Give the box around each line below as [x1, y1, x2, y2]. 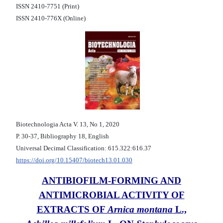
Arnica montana [107, 204, 173, 215]
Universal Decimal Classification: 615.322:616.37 [16, 144, 151, 152]
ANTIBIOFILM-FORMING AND [42, 175, 181, 186]
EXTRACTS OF [36, 204, 108, 215]
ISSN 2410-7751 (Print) [16, 2, 79, 10]
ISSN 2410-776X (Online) [16, 14, 86, 22]
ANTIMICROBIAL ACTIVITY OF [38, 190, 185, 201]
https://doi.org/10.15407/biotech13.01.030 [16, 156, 132, 164]
